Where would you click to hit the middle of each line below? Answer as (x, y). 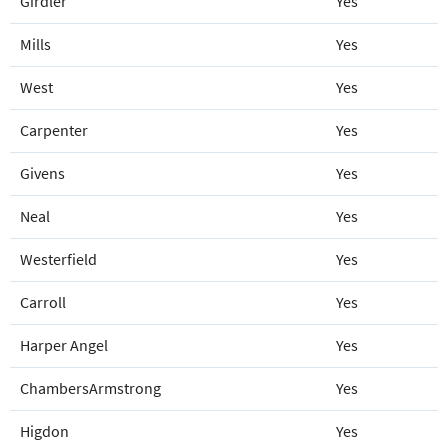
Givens (42, 173)
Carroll (43, 302)
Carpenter (54, 130)
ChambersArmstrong (90, 388)
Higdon (44, 431)
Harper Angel (64, 345)
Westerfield (58, 259)
